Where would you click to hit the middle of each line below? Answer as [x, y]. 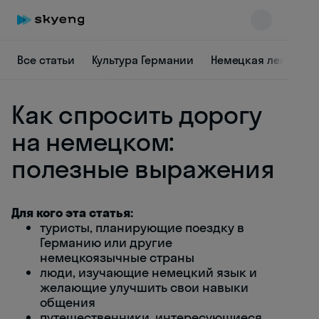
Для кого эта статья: [72, 213]
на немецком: [93, 141]
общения [68, 302]
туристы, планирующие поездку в [142, 228]
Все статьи [46, 60]
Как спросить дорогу [136, 114]
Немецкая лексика [261, 60]
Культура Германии [142, 60]
